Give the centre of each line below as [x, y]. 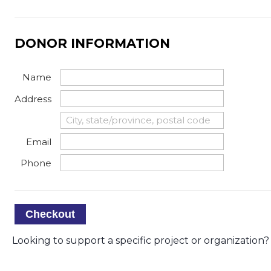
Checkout [51, 214]
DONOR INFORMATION [93, 43]
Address [33, 99]
